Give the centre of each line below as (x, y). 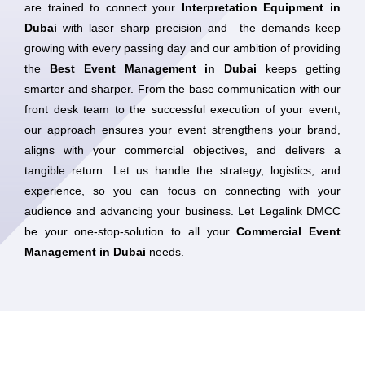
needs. (165, 252)
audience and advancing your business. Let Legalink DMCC (182, 211)
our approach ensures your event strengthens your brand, (182, 130)
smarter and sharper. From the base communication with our (182, 89)
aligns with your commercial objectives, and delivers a (182, 150)
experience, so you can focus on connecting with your (182, 191)
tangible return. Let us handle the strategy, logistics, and (182, 170)
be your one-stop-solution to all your (131, 231)
